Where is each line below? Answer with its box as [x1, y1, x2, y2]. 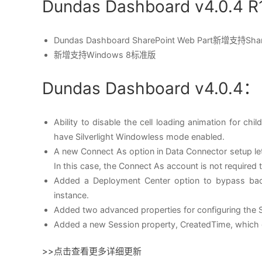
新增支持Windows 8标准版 [54, 50, 156, 60]
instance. [54, 190, 89, 200]
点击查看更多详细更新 [54, 246, 142, 257]
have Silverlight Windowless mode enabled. [54, 132, 225, 142]
